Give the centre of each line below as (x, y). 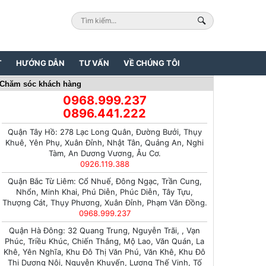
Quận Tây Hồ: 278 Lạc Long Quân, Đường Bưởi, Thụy (104, 132)
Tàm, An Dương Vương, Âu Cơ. (104, 153)
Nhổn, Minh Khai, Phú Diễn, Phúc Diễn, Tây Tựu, (104, 192)
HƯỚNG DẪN (40, 63)
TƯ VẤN (94, 63)
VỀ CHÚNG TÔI (151, 63)
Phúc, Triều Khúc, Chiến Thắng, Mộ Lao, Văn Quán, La (104, 241)
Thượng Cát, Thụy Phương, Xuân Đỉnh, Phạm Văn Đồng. (104, 202)
